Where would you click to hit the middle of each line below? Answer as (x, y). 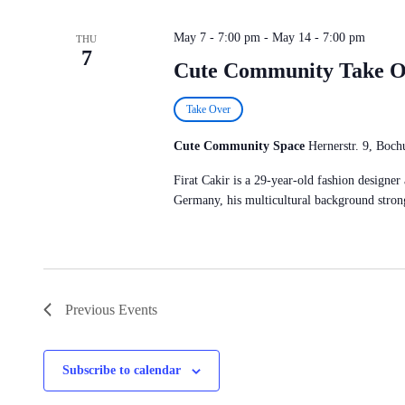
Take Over (208, 109)
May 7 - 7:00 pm (217, 38)
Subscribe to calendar (122, 370)
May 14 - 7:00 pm (318, 38)
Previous (92, 310)
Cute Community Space (240, 146)
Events (138, 310)
